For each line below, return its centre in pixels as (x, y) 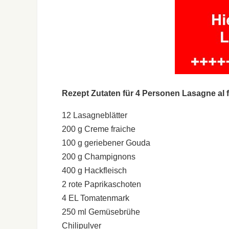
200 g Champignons (99, 156)
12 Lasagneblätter (95, 115)
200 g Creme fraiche (99, 129)
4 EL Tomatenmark (96, 198)
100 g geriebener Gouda (106, 143)
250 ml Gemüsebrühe (101, 212)
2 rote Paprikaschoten (101, 184)
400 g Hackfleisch (94, 170)
